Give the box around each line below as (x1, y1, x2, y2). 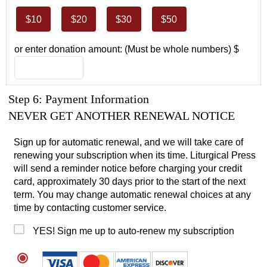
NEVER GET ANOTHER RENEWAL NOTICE (8, 108, 235, 122)
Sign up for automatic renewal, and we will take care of (14, 136, 244, 147)
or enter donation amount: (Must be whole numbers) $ (14, 44, 240, 54)
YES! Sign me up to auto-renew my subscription (32, 225, 234, 236)
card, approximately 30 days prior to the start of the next (14, 176, 246, 187)
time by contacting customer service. (14, 202, 167, 213)
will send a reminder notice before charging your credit (14, 163, 243, 173)
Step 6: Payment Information (8, 92, 150, 105)
